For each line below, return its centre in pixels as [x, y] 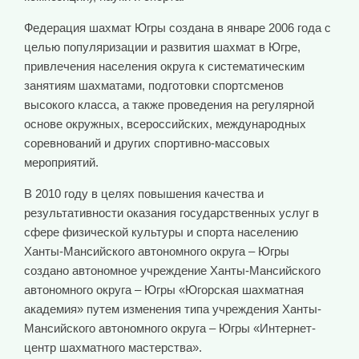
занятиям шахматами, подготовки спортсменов [154, 86]
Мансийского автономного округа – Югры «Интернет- [170, 329]
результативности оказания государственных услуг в [171, 213]
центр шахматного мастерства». [113, 348]
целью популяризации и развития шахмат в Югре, [162, 47]
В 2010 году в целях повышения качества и [144, 194]
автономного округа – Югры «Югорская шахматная [164, 290]
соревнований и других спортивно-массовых [147, 143]
